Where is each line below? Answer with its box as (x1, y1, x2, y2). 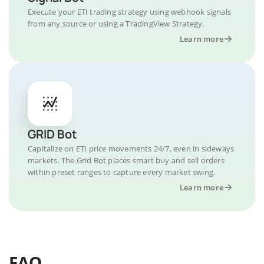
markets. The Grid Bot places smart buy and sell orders (28, 154, 225, 166)
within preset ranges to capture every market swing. (28, 166, 216, 177)
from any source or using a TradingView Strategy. (28, 18, 204, 29)
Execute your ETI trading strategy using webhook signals (28, 6, 232, 17)
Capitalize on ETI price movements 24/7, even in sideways (28, 143, 235, 154)
